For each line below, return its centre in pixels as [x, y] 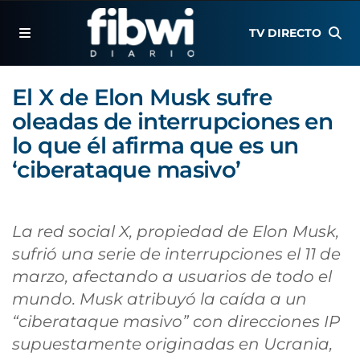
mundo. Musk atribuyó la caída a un [160, 299]
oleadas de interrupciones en [173, 121]
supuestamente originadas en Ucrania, [172, 344]
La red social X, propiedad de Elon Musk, [176, 231]
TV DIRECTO [286, 33]
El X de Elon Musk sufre [142, 97]
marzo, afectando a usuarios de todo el [172, 276]
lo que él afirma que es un [155, 145]
